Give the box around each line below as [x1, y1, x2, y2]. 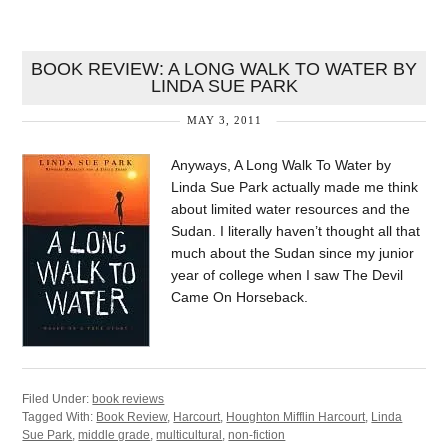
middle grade [78, 427, 151, 442]
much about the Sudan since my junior [171, 244, 415, 261]
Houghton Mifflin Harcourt [226, 409, 366, 424]
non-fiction [228, 427, 286, 442]
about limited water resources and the [171, 200, 411, 217]
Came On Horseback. [171, 288, 309, 305]
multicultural [156, 427, 223, 442]
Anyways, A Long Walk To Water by [171, 156, 392, 173]
